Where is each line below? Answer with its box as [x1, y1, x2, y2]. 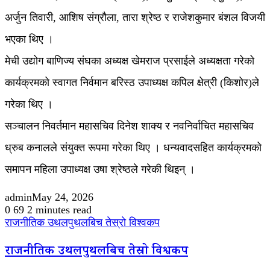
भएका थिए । [5, 33, 54, 46]
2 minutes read [27, 204, 92, 216]
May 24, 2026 [32, 191, 93, 204]
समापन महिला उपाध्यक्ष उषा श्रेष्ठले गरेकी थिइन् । [5, 163, 195, 176]
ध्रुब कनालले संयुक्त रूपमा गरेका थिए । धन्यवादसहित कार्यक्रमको [5, 142, 262, 154]
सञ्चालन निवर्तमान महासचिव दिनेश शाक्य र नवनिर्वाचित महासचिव [5, 120, 254, 133]
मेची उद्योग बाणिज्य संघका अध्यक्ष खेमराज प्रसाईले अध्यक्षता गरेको [5, 55, 254, 67]
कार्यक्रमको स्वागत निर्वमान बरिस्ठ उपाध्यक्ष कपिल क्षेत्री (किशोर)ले [5, 77, 259, 89]
